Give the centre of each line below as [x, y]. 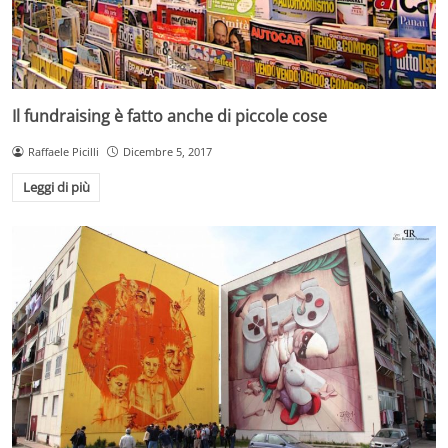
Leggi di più [56, 187]
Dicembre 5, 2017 [167, 151]
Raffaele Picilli [63, 151]
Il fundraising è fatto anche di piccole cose [169, 115]
